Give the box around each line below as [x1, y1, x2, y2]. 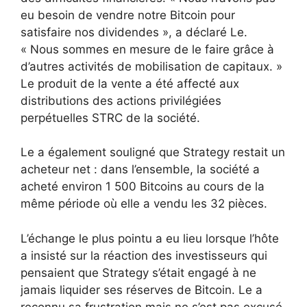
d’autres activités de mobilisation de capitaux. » [21, 59, 282, 73]
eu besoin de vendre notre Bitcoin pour [21, 8, 235, 22]
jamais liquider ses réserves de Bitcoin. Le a [21, 282, 262, 297]
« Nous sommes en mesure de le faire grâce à [21, 42, 274, 56]
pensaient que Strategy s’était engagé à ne [21, 265, 256, 280]
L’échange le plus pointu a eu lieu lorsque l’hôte [21, 231, 279, 245]
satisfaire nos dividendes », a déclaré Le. [21, 25, 247, 39]
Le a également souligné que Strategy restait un [21, 145, 285, 160]
